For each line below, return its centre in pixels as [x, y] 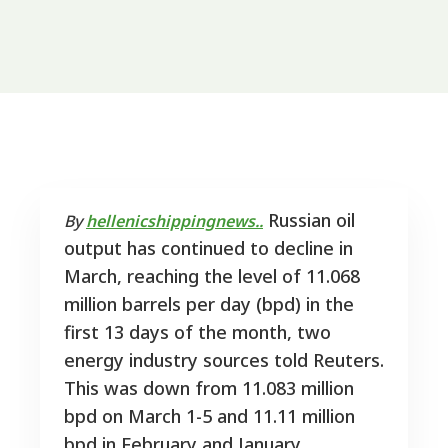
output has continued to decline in [208, 248]
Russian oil [309, 220]
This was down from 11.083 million [209, 388]
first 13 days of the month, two [197, 332]
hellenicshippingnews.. [174, 221]
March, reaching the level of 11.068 [212, 276]
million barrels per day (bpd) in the [209, 304]
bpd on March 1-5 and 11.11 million [209, 416]
